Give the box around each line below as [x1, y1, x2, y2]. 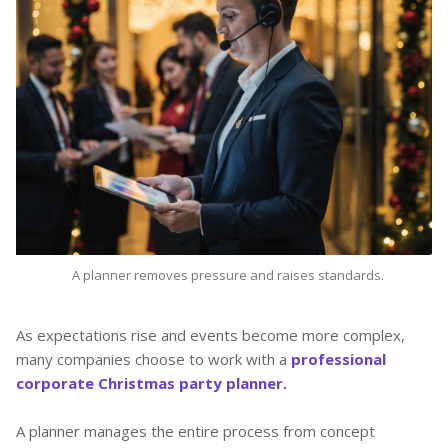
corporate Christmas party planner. [16, 372, 287, 393]
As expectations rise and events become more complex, [16, 324, 405, 345]
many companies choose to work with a [16, 348, 291, 369]
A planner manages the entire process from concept [16, 420, 375, 441]
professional [291, 348, 386, 369]
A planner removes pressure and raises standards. [72, 265, 385, 284]
